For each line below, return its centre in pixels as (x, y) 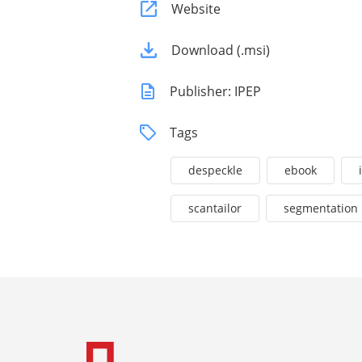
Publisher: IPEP (215, 92)
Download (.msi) (221, 51)
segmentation (321, 208)
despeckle (215, 170)
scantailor (215, 208)
